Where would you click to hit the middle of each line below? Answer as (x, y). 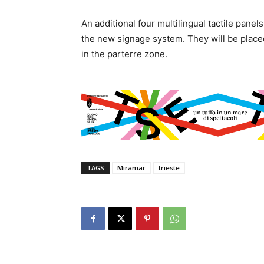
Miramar (131, 168)
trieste (169, 168)
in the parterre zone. (124, 54)
